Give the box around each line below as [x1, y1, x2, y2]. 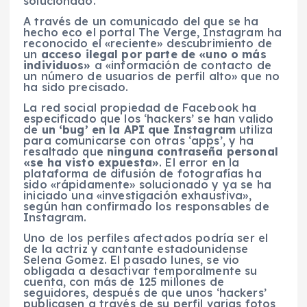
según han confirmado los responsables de [23, 199, 269, 213]
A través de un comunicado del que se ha [23, 14, 259, 28]
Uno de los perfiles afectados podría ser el [23, 230, 269, 245]
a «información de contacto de [94, 58, 271, 72]
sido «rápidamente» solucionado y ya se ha [23, 177, 271, 191]
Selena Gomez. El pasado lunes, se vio [23, 252, 240, 267]
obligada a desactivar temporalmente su [23, 263, 258, 278]
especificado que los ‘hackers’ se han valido [23, 111, 274, 125]
